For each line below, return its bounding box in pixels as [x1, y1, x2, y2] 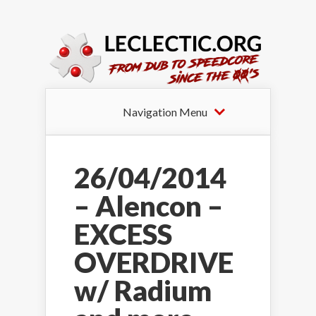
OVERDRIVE [74, 245, 233, 279]
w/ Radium [74, 273, 212, 308]
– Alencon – [74, 188, 223, 223]
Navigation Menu [123, 104, 207, 119]
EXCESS [74, 217, 172, 251]
